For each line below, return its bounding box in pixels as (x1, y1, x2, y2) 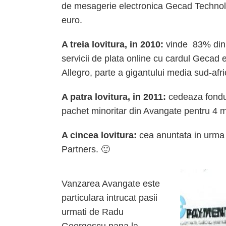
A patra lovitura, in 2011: (62, 92, 166, 102)
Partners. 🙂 (62, 144, 110, 154)
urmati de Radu (62, 207, 124, 217)
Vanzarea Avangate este (62, 179, 160, 189)
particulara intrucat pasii (62, 193, 157, 203)
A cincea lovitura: (62, 130, 137, 140)
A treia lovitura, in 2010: (62, 39, 163, 49)
